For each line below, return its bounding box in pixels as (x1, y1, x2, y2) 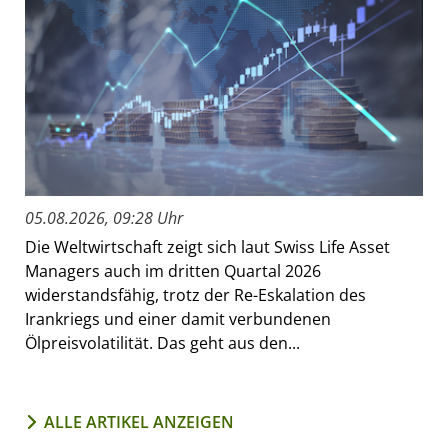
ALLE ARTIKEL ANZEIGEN (44, 410, 234, 433)
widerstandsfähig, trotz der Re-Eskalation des (25, 283, 366, 306)
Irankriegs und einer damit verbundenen (25, 307, 331, 330)
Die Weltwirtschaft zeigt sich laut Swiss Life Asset (25, 235, 390, 258)
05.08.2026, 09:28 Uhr (25, 206, 183, 229)
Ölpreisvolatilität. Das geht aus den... (25, 331, 300, 354)
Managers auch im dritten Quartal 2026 (25, 259, 321, 282)
